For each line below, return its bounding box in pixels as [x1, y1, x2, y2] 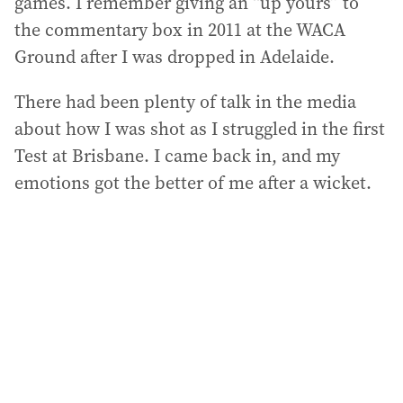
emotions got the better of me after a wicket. [14, 169, 372, 195]
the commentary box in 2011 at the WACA [14, 16, 345, 42]
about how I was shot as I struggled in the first [14, 115, 385, 141]
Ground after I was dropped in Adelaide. [14, 43, 335, 69]
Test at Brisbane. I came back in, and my [14, 142, 340, 168]
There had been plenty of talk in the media [14, 88, 356, 114]
